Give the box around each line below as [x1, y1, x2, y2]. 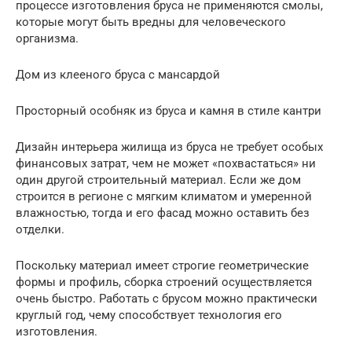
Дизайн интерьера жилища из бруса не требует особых [16, 139, 323, 154]
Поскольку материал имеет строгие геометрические [16, 258, 309, 273]
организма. [16, 31, 79, 46]
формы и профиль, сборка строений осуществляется [16, 274, 312, 289]
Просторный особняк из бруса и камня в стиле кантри [16, 103, 321, 118]
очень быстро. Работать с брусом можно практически [16, 291, 317, 306]
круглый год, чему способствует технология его [16, 307, 282, 322]
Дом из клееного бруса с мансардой [16, 67, 220, 82]
